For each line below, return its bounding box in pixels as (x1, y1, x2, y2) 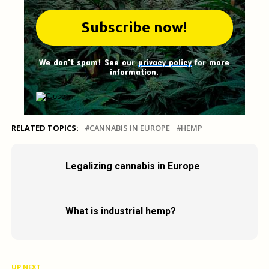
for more (192, 57, 230, 68)
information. (110, 67, 159, 77)
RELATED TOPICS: (11, 122, 79, 134)
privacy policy (138, 57, 192, 68)
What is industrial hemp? (65, 205, 176, 217)
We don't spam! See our (39, 57, 139, 68)
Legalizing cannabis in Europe (65, 160, 200, 172)
